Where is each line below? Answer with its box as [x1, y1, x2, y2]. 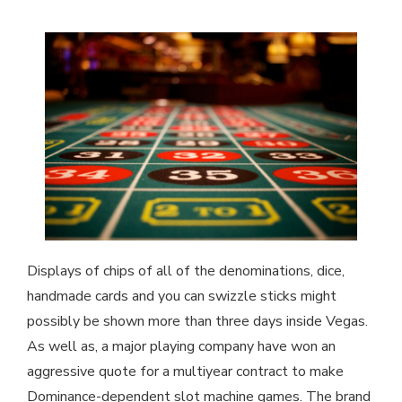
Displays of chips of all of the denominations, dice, [27, 260, 345, 281]
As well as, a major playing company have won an [27, 336, 336, 356]
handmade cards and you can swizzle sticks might [27, 285, 336, 306]
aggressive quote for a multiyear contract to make [27, 361, 344, 381]
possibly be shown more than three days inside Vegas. [27, 310, 368, 331]
